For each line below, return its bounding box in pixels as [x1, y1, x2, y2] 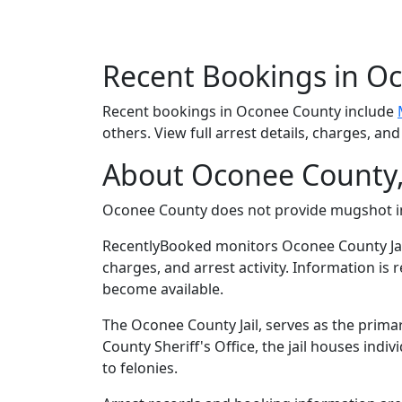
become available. [102, 278, 223, 299]
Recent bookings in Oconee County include [102, 100, 398, 121]
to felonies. [102, 357, 178, 378]
